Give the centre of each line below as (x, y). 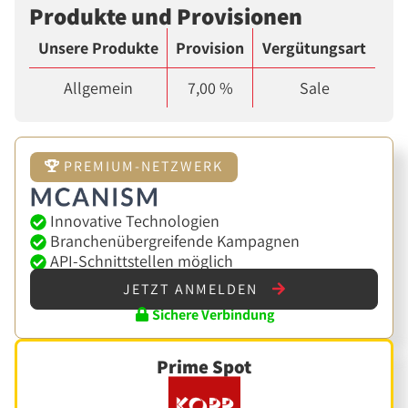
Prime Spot (204, 366)
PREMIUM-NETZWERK (142, 167)
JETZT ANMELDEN (192, 289)
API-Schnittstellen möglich (140, 260)
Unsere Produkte (98, 48)
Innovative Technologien (133, 220)
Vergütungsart (314, 48)
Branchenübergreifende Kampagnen (173, 240)
